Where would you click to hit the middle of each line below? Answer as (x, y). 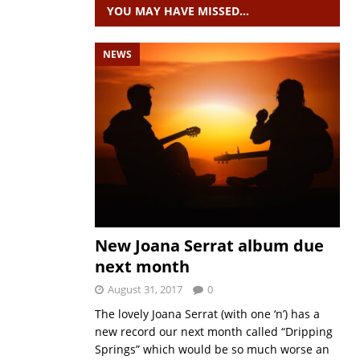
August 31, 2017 (145, 289)
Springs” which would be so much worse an (212, 349)
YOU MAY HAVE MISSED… (178, 11)
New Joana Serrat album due (209, 245)
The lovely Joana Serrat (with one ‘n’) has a (207, 313)
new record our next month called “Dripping (213, 331)
